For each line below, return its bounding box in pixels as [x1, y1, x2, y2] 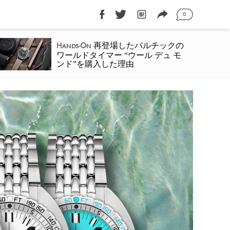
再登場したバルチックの [91, 41, 184, 50]
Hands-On [56, 43, 91, 50]
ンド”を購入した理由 [56, 60, 134, 68]
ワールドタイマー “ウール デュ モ [56, 51, 181, 60]
